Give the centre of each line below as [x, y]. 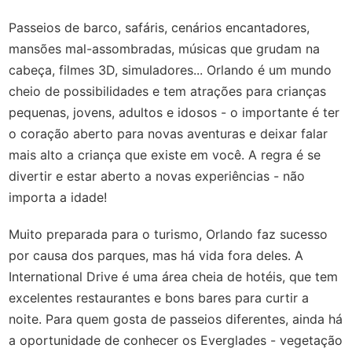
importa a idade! [60, 197]
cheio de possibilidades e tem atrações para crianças [168, 91]
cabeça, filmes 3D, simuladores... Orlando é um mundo [170, 70]
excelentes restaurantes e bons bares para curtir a [159, 297]
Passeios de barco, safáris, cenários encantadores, [159, 27]
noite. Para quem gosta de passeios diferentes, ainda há [176, 319]
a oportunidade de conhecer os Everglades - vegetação [176, 340]
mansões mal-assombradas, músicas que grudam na [165, 48]
